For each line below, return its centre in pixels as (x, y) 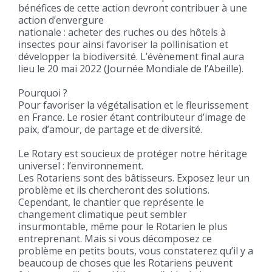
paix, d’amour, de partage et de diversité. (110, 129)
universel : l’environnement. (80, 165)
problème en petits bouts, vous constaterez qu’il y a (135, 250)
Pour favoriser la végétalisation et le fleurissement (133, 105)
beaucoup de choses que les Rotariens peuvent (125, 263)
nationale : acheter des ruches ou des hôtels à (122, 32)
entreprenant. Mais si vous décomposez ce (115, 238)
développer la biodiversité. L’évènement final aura (131, 56)
